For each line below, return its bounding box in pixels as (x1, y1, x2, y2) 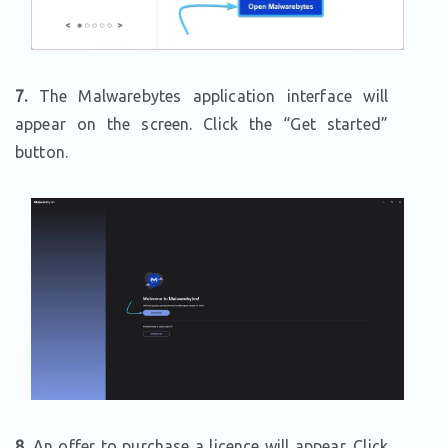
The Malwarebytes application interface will (27, 86, 388, 105)
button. (15, 142, 69, 161)
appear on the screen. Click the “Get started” (15, 114, 388, 133)
